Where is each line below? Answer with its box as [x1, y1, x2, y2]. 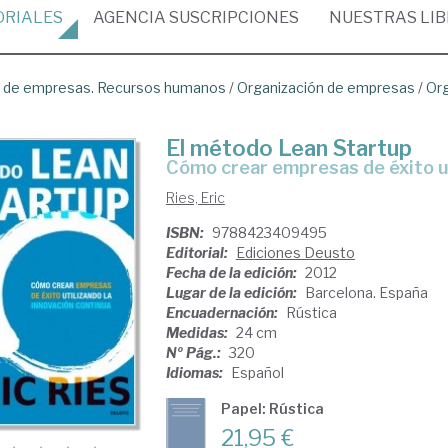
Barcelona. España [304, 284, 428, 301]
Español [230, 364, 284, 381]
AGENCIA [93, 8, 166, 27]
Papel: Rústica [220, 400, 324, 417]
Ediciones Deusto [235, 244, 355, 261]
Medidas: [165, 324, 231, 341]
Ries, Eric [165, 189, 225, 206]
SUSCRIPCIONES [166, 8, 299, 27]
